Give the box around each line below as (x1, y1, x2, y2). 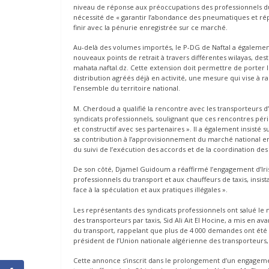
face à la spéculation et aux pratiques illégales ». (73, 185, 228, 195)
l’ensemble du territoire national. (73, 83, 180, 93)
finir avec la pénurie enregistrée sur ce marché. (73, 22, 228, 32)
